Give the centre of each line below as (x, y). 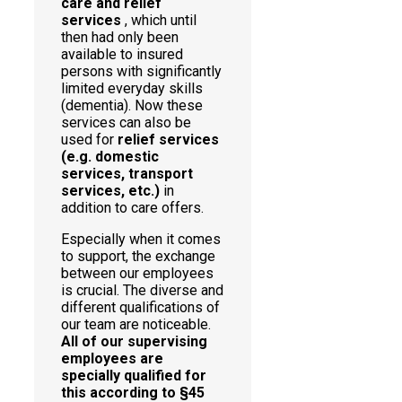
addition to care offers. (132, 207)
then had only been (120, 37)
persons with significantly (141, 71)
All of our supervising (134, 341)
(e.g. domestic (110, 156)
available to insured (122, 54)
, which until (159, 20)
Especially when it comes (141, 239)
